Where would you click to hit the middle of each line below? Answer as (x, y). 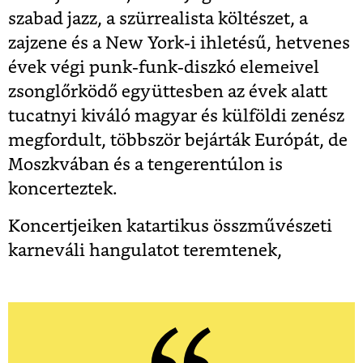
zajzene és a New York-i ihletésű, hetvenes (179, 44)
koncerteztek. (63, 190)
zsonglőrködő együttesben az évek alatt (168, 92)
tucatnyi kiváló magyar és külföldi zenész (176, 117)
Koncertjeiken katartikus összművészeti (170, 227)
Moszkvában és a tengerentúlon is (145, 165)
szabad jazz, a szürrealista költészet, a (158, 19)
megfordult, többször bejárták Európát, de (178, 141)
